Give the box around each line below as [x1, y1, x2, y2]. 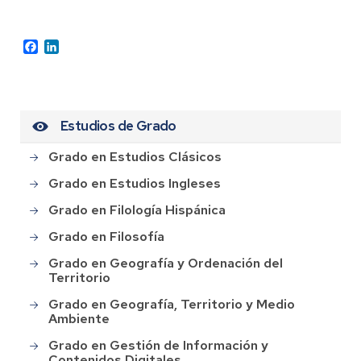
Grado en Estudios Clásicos [48, 147, 222, 165]
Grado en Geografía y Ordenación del [48, 254, 283, 272]
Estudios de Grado [60, 117, 176, 135]
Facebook [38, 37, 93, 55]
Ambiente [48, 309, 110, 327]
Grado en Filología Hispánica [48, 201, 226, 218]
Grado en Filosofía [48, 227, 164, 245]
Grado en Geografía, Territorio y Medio [48, 295, 295, 313]
